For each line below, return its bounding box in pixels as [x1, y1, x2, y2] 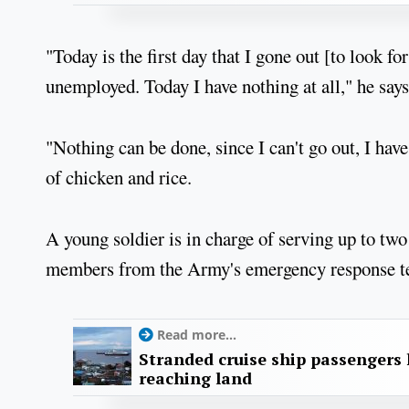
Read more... [157, 326, 236, 344]
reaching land [139, 367, 252, 390]
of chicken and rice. [46, 163, 192, 190]
